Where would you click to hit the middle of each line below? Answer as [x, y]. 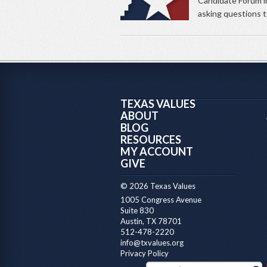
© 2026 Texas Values [158, 186]
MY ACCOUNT [157, 152]
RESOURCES [151, 140]
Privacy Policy [145, 254]
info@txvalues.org [152, 243]
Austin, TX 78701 [151, 221]
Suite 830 [137, 211]
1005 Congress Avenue [161, 200]
